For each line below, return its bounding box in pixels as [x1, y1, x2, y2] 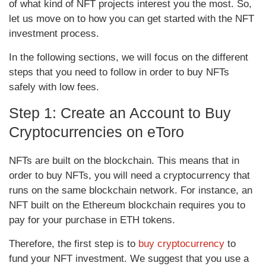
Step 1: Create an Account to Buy [9, 104, 231, 122]
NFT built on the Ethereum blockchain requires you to [9, 199, 245, 211]
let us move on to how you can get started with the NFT [9, 13, 254, 25]
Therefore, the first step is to [9, 238, 138, 250]
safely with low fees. [9, 81, 99, 93]
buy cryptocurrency [138, 238, 224, 250]
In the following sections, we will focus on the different [9, 52, 248, 64]
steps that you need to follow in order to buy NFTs [9, 66, 229, 78]
